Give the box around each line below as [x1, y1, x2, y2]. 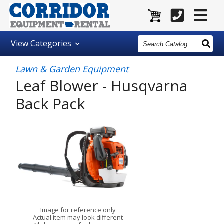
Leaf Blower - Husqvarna [15, 75, 188, 96]
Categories [30, 38, 72, 49]
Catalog [137, 41, 166, 52]
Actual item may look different [33, 213, 123, 222]
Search [137, 33, 163, 44]
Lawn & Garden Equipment [15, 63, 129, 75]
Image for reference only [40, 205, 116, 215]
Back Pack [15, 93, 85, 114]
